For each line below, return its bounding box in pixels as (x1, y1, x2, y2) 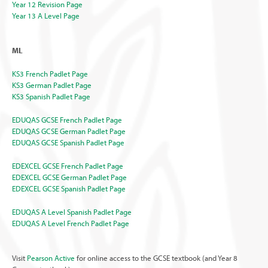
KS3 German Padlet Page (12, 80, 92, 90)
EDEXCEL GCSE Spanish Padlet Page (12, 183, 126, 193)
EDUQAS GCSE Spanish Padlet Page (12, 137, 124, 147)
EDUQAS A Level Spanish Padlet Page (12, 206, 132, 217)
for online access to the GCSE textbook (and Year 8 (75, 252, 237, 263)
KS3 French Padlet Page (12, 68, 88, 78)
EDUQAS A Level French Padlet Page (12, 218, 129, 228)
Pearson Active (27, 252, 75, 263)
